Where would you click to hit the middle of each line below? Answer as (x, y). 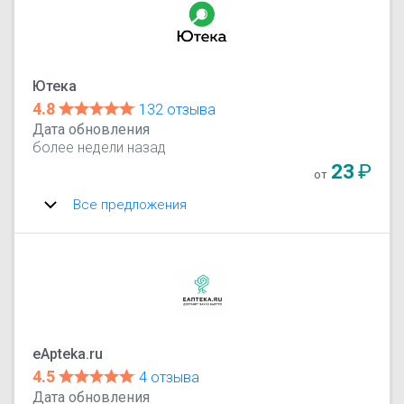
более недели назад (100, 147)
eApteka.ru (68, 353)
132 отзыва (178, 109)
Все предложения (130, 204)
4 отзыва (170, 377)
